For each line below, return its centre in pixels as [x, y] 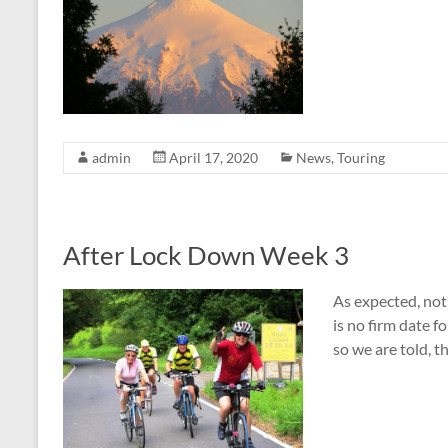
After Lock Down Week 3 [206, 254]
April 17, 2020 [213, 157]
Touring [361, 157]
